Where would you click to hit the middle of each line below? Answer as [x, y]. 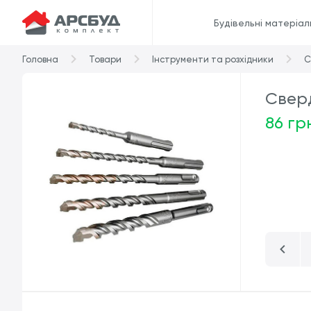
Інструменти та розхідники [213, 59]
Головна [40, 59]
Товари [105, 59]
